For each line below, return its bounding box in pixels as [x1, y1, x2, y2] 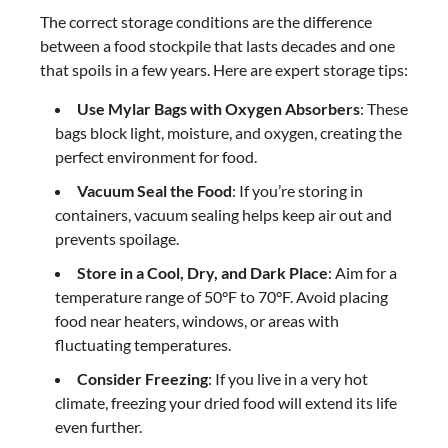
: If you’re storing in [232, 180, 363, 200]
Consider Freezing [77, 368, 208, 388]
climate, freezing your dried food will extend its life [55, 392, 397, 412]
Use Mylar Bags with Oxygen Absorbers [77, 98, 360, 118]
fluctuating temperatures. [55, 334, 231, 354]
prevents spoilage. [55, 228, 179, 248]
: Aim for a [328, 262, 397, 282]
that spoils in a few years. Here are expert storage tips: [40, 59, 408, 79]
